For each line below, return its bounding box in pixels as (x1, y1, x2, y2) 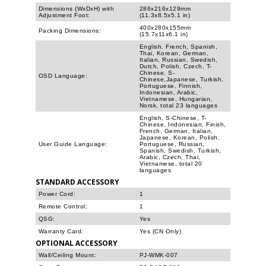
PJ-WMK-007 (140, 251, 178, 258)
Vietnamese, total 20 (140, 160, 202, 167)
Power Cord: (39, 190, 76, 197)
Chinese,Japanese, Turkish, (140, 75, 224, 83)
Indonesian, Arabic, (140, 88, 198, 96)
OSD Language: (39, 72, 88, 79)
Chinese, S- (140, 69, 175, 76)
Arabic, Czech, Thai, (140, 153, 201, 160)
